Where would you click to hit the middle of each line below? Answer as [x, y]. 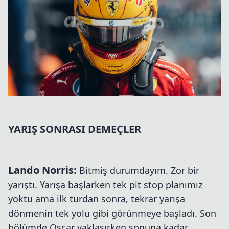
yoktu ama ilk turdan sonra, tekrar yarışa [97, 199]
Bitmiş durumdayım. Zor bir [138, 170]
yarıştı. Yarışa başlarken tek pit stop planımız [105, 184]
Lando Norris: [42, 170]
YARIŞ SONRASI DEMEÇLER [75, 129]
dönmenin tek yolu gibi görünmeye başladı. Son [112, 213]
